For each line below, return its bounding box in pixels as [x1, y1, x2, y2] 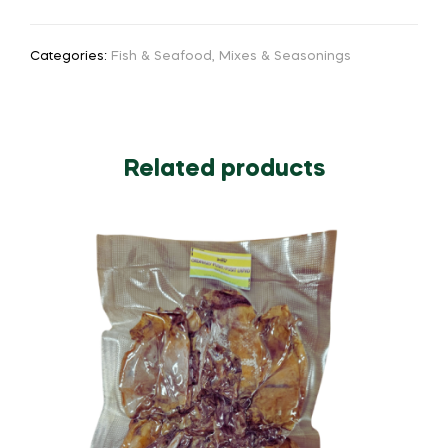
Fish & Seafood [111, 50, 212, 64]
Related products [123, 158, 325, 182]
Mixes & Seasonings [219, 50, 351, 64]
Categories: [30, 50, 111, 64]
